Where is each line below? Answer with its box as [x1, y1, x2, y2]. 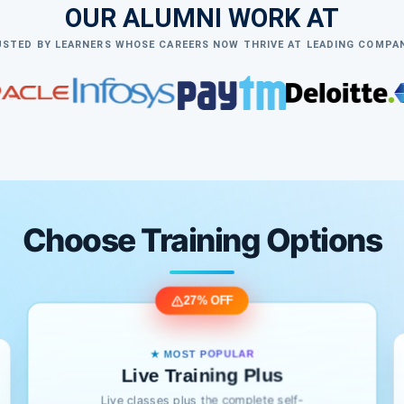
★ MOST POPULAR [150, 349, 254, 360]
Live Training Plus [121, 364, 283, 386]
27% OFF [183, 294, 234, 308]
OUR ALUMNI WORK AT [65, 3, 339, 34]
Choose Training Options [22, 221, 382, 261]
